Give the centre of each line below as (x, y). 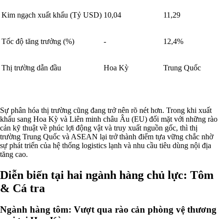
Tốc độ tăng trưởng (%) (38, 41)
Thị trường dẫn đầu (31, 67)
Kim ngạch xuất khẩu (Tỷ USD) (52, 15)
